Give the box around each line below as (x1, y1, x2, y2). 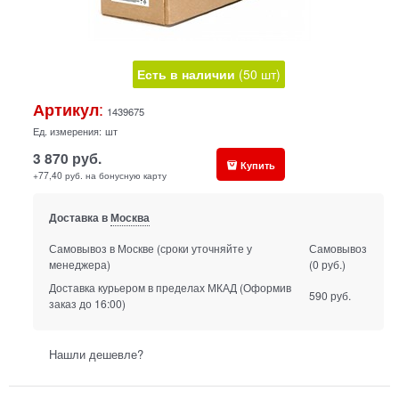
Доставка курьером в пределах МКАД (48, 279, 237, 295)
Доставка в (48, 208, 110, 225)
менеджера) (48, 256, 110, 272)
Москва (110, 208, 150, 225)
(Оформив (239, 279, 291, 295)
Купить (240, 157, 275, 172)
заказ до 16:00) (48, 295, 126, 311)
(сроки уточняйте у (156, 240, 252, 256)
